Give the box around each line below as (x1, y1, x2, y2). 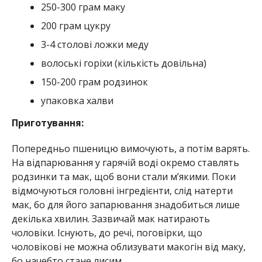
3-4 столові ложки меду (40, 38, 149, 51)
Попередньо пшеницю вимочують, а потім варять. (11, 142, 250, 156)
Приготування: (11, 116, 84, 130)
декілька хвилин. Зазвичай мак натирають (11, 212, 210, 226)
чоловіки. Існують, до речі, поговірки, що (11, 226, 202, 240)
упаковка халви (40, 94, 113, 108)
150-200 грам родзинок (40, 75, 148, 89)
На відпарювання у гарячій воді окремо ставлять (11, 156, 239, 170)
